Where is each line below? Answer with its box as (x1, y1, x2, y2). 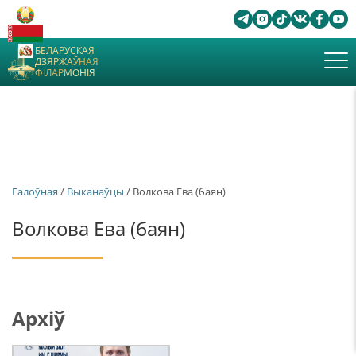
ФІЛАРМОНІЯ (35, 66, 95, 79)
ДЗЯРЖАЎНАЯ (35, 55, 99, 68)
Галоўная (12, 184, 58, 199)
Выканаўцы (67, 184, 124, 199)
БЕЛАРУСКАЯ (35, 44, 95, 57)
